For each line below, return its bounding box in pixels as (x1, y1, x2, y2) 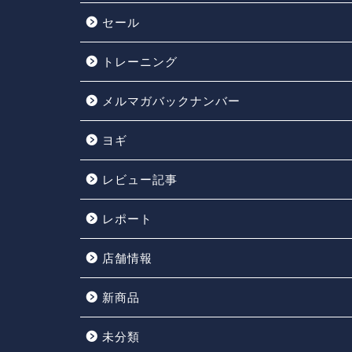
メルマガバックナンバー (102, 93, 240, 108)
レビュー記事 (102, 172, 178, 186)
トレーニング (102, 54, 178, 68)
